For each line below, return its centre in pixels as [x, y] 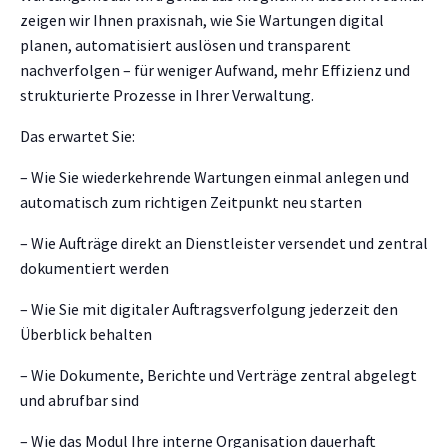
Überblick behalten [86, 334]
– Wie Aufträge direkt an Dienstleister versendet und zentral [224, 243]
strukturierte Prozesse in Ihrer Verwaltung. [167, 95]
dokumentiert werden [94, 268]
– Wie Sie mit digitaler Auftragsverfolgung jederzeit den [209, 309]
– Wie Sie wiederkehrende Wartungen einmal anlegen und [214, 177]
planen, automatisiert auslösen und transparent [185, 45]
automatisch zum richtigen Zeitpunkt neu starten [191, 202]
